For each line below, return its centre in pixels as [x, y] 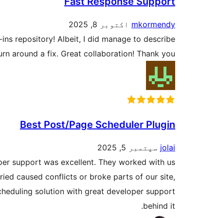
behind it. [159, 206]
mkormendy [153, 25]
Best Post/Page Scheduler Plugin [98, 125]
